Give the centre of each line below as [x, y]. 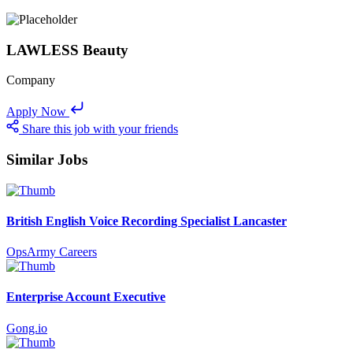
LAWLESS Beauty [67, 50]
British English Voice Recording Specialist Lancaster [147, 221]
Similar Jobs [47, 159]
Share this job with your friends [100, 129]
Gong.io [27, 328]
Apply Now [36, 112]
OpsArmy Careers [52, 252]
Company [31, 80]
